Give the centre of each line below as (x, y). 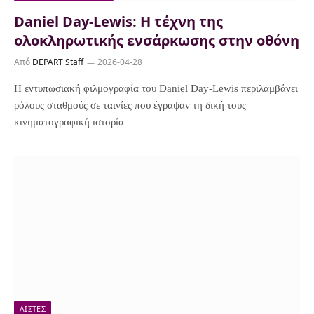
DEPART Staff (58, 62)
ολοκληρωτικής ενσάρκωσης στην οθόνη (157, 40)
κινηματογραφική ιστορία (69, 122)
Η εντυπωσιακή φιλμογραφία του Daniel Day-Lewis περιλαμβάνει (156, 88)
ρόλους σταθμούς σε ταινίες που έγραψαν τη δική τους (130, 105)
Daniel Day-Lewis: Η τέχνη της (118, 21)
